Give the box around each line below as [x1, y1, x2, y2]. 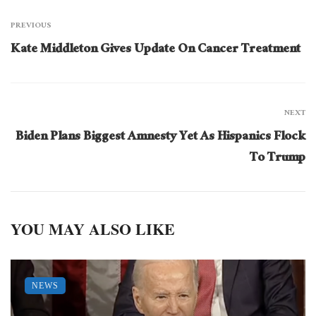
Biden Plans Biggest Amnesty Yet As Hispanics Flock [16, 125, 305, 150]
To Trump [250, 146, 305, 171]
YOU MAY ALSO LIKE [11, 217, 175, 241]
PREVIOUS [11, 18, 51, 34]
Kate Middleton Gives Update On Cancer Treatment [11, 37, 300, 63]
